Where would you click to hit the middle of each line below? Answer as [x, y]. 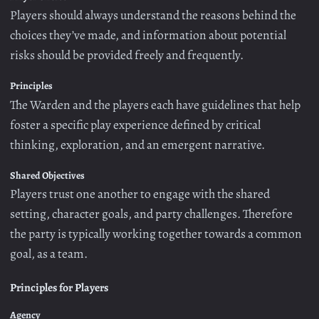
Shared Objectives [47, 175]
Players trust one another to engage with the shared [140, 194]
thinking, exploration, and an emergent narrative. [137, 144]
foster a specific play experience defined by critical [135, 124]
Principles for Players [59, 287]
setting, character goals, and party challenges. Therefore [151, 214]
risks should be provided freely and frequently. [127, 55]
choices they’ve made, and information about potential [148, 35]
